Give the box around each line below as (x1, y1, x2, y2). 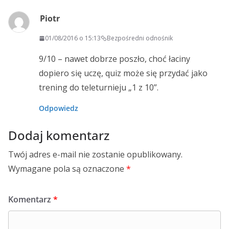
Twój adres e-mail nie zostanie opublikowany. (8, 149, 182, 161)
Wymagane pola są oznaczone (8, 163, 126, 175)
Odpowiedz (39, 103, 78, 113)
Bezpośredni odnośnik (107, 34, 173, 43)
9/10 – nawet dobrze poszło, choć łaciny (39, 53, 190, 65)
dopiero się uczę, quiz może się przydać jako (39, 67, 208, 79)
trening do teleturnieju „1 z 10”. (39, 82, 158, 94)
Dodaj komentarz (8, 127, 109, 144)
